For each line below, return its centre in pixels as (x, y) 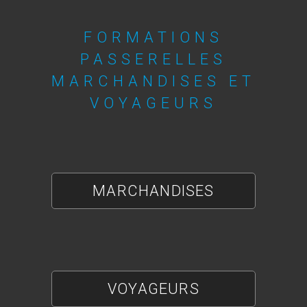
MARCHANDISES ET (153, 81)
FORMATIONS (153, 37)
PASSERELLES (153, 59)
